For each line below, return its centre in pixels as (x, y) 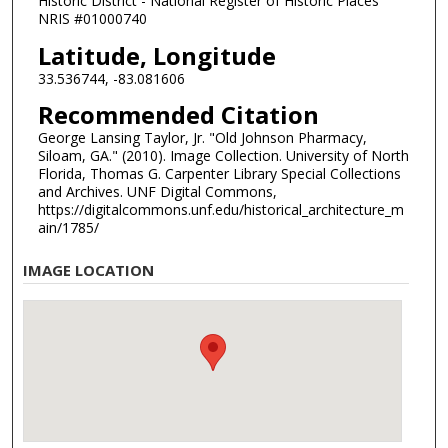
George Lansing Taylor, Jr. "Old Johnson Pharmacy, (202, 138)
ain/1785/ (68, 228)
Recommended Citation (178, 115)
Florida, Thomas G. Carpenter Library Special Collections (219, 174)
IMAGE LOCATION (89, 269)
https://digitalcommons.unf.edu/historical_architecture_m (220, 210)
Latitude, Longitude (156, 55)
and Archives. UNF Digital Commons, (157, 192)
